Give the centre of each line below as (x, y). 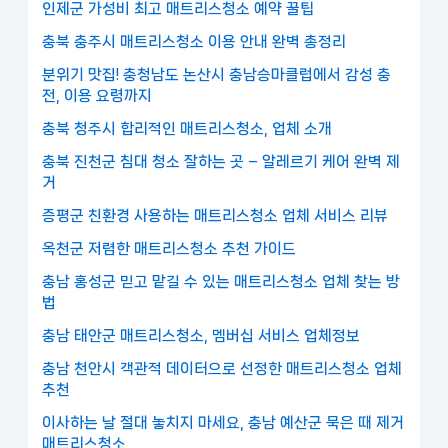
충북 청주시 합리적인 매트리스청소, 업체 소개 (187, 128)
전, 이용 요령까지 (97, 95)
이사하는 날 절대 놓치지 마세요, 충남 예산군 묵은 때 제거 (223, 422)
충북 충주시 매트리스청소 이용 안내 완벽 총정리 (194, 41)
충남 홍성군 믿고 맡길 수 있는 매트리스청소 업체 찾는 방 (221, 281)
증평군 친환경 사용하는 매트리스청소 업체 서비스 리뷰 (215, 215)
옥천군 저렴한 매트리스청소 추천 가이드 (169, 248)
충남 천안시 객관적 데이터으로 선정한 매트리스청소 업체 (222, 368)
